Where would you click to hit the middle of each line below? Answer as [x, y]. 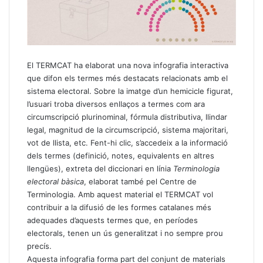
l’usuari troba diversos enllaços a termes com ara [116, 104]
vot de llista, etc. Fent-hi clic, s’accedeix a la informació [127, 142]
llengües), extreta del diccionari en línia [100, 168]
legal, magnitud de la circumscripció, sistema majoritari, [128, 129]
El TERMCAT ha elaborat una [80, 65]
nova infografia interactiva [181, 65]
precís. [39, 246]
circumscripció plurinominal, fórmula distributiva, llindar [127, 117]
